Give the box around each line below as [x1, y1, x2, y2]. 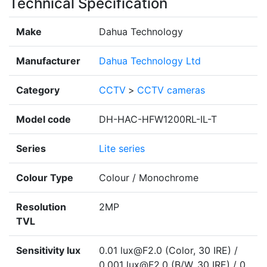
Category [16, 84, 60, 97]
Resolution [16, 201, 66, 213]
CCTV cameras [137, 84, 205, 97]
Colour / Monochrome [99, 172, 198, 184]
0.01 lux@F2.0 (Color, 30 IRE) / [99, 244, 238, 257]
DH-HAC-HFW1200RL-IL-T [99, 113, 217, 126]
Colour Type [16, 172, 73, 184]
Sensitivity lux [16, 244, 80, 257]
